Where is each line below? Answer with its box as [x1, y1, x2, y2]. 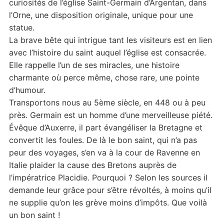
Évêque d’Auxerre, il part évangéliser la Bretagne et [8, 122, 202, 132]
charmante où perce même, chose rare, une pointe [8, 72, 199, 82]
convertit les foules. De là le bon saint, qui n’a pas [8, 135, 197, 145]
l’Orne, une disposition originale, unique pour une [8, 10, 193, 20]
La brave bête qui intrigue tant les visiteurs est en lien [8, 35, 212, 45]
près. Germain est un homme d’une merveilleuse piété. [8, 110, 212, 120]
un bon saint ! [8, 210, 60, 220]
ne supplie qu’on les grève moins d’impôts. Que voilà [8, 197, 207, 207]
